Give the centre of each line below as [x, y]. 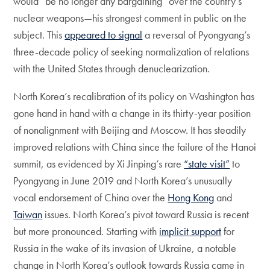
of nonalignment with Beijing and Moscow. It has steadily [130, 130]
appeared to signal [104, 35]
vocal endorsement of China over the [91, 197]
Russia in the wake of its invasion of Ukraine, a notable [125, 248]
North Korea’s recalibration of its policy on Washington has [134, 96]
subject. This [39, 35]
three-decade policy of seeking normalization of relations [131, 52]
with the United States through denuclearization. [112, 68]
